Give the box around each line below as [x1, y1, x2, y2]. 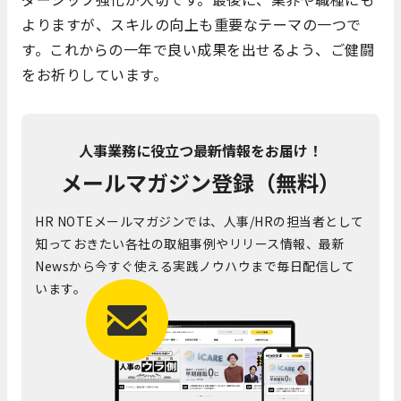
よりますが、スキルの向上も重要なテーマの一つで [21, 13, 362, 36]
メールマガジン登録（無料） [61, 166, 340, 199]
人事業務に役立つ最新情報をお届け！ [79, 140, 322, 162]
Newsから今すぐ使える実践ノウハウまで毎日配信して [35, 257, 354, 276]
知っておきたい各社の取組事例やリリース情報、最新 [35, 235, 345, 253]
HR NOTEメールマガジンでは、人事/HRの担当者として [35, 212, 364, 231]
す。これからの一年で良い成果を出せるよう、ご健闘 [21, 38, 374, 61]
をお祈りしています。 [21, 64, 167, 86]
